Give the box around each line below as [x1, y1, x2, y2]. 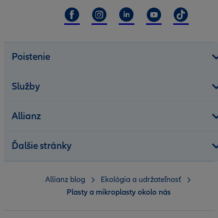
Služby [12, 80, 40, 92]
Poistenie [12, 51, 50, 63]
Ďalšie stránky [12, 140, 72, 152]
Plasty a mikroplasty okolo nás [67, 187, 171, 197]
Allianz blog [45, 174, 85, 184]
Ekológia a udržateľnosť [100, 174, 181, 184]
